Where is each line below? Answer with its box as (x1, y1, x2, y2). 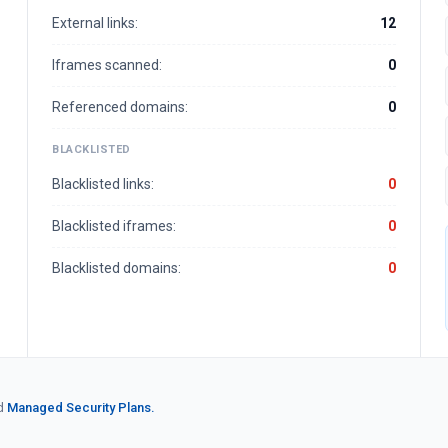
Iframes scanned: (52, 57, 162, 73)
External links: (52, 15, 138, 31)
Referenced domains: (52, 99, 188, 115)
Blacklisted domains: (52, 260, 181, 276)
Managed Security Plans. (7, 400, 155, 415)
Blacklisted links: (52, 176, 154, 192)
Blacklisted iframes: (52, 218, 176, 234)
